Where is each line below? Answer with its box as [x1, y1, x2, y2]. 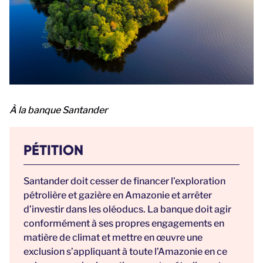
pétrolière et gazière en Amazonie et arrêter [23, 190, 212, 201]
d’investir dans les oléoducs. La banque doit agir [23, 204, 231, 215]
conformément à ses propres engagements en [23, 218, 224, 230]
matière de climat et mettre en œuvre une [23, 232, 203, 244]
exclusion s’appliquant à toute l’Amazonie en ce [23, 246, 227, 258]
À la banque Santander [9, 104, 109, 116]
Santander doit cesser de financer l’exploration [23, 176, 225, 187]
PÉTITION [23, 141, 83, 159]
